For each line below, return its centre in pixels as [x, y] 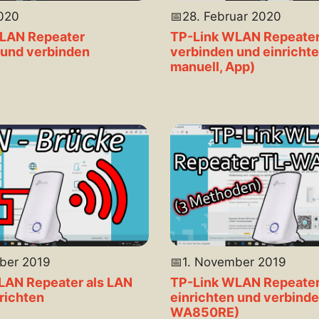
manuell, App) [213, 67]
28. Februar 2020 [232, 17]
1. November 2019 [234, 262]
